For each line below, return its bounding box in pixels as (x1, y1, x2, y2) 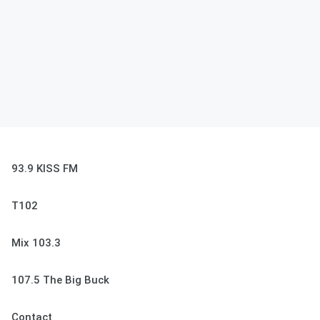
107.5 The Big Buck (11, 274, 109, 287)
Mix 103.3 (11, 236, 61, 250)
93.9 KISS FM (11, 162, 78, 176)
